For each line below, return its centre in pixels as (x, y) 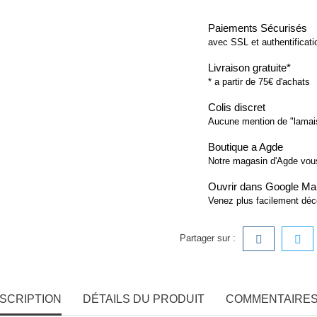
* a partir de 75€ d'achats (259, 81)
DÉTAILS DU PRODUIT (143, 299)
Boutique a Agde (246, 146)
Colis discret (237, 107)
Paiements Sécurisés (258, 28)
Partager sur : (208, 238)
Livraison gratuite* (249, 67)
